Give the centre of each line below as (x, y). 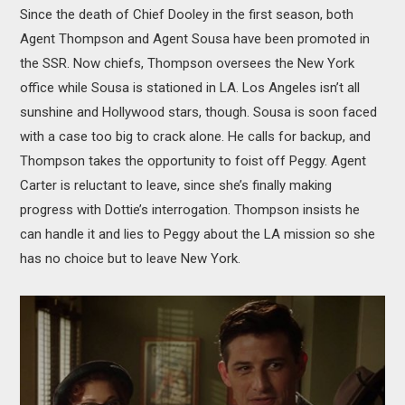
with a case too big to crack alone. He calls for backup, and (196, 136)
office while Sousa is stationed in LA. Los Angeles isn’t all (190, 87)
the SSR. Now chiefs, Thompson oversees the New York (188, 63)
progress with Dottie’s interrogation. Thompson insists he (190, 209)
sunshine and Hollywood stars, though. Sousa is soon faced (199, 112)
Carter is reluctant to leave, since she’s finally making (176, 185)
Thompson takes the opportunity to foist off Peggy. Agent (193, 160)
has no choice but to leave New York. (131, 258)
